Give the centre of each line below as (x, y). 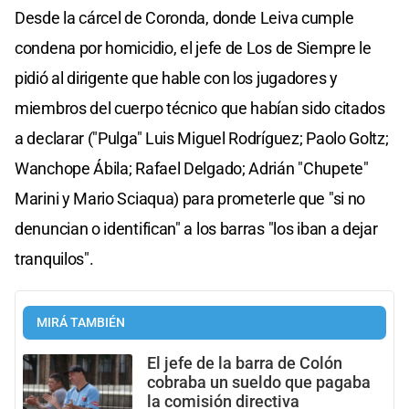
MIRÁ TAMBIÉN (81, 322)
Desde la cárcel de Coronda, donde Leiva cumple (184, 17)
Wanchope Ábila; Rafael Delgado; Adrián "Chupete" (192, 168)
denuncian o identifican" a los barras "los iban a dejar (196, 228)
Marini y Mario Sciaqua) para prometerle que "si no (190, 198)
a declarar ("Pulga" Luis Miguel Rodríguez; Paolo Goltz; (202, 138)
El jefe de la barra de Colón (245, 363)
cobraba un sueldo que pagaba (259, 382)
